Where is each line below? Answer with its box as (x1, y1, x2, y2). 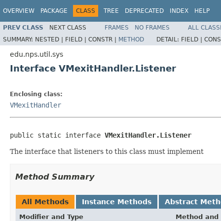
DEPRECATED (125, 7, 164, 14)
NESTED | (35, 36, 65, 43)
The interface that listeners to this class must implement (10, 147, 204, 155)
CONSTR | (88, 36, 118, 43)
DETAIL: (156, 36, 181, 43)
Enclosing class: (10, 90, 63, 98)
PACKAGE (40, 7, 68, 14)
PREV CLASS (3, 24, 43, 31)
